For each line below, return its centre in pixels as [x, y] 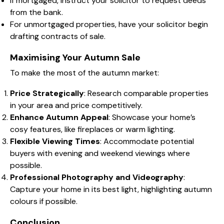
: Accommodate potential [147, 141]
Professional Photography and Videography [97, 177]
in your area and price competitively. [76, 105]
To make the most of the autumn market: [84, 72]
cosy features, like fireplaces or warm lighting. [92, 129]
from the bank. [36, 12]
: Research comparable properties [146, 93]
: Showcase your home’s [152, 117]
